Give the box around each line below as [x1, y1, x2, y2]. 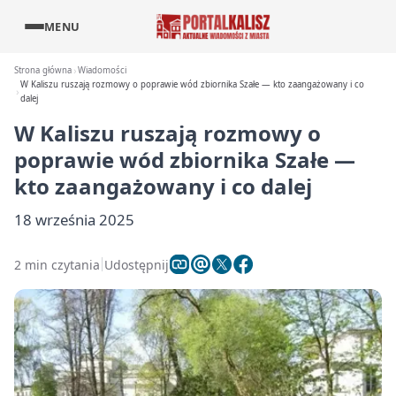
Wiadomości [78, 65, 127, 76]
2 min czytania [14, 255, 100, 273]
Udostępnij [104, 255, 169, 273]
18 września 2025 [14, 209, 134, 230]
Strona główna [14, 65, 72, 76]
